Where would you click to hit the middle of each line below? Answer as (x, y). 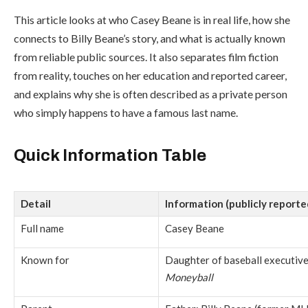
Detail (36, 203)
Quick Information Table (110, 156)
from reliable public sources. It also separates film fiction (146, 57)
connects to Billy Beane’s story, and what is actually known (150, 38)
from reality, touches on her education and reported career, (150, 76)
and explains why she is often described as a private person (151, 94)
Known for (45, 260)
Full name (42, 228)
